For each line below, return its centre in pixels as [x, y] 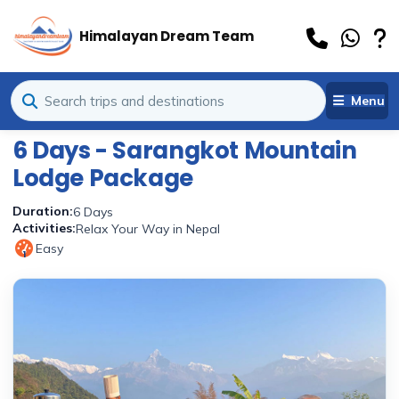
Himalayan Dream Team [166, 36]
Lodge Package [103, 178]
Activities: [44, 228]
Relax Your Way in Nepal [148, 228]
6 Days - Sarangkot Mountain [185, 151]
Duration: [43, 211]
